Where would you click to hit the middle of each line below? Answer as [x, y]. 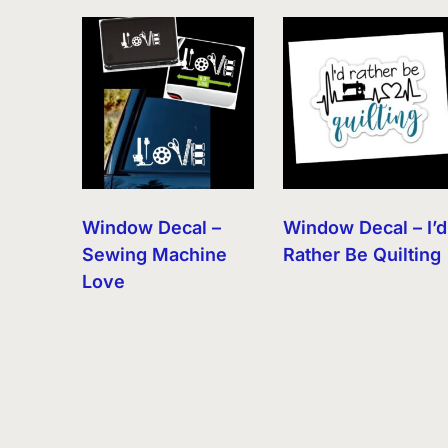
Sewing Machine [154, 254]
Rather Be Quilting [362, 254]
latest [248, 34]
